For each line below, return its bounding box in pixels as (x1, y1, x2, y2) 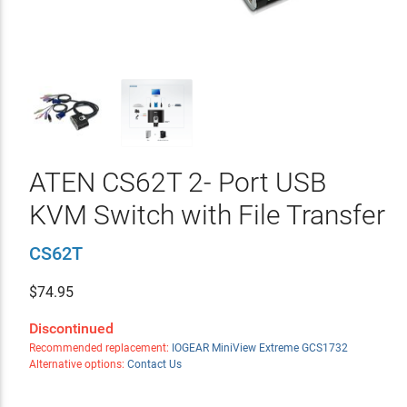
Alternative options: (28, 358, 127, 371)
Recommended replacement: (28, 342, 172, 354)
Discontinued (28, 320, 114, 337)
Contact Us (126, 358, 182, 371)
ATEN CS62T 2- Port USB (28, 166, 326, 198)
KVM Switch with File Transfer (28, 199, 385, 231)
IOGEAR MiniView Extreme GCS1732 (171, 342, 348, 354)
